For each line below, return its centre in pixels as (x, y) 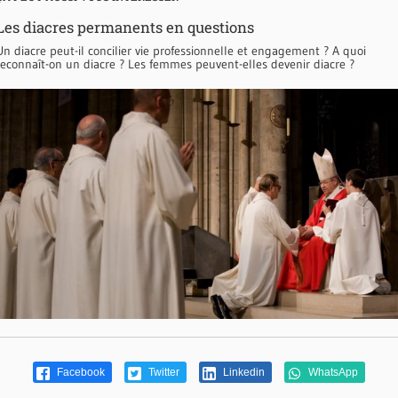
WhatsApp (332, 373)
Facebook (80, 373)
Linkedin (243, 373)
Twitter (163, 373)
